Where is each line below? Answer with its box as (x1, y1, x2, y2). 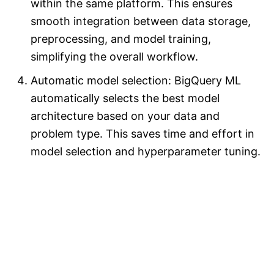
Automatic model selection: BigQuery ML (31, 74, 241, 87)
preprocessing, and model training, (31, 32, 211, 46)
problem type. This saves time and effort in (31, 127, 254, 141)
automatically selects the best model (31, 92, 220, 105)
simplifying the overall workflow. (31, 50, 198, 64)
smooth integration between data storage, (31, 15, 251, 28)
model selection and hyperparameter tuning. (31, 145, 261, 158)
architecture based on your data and (31, 109, 220, 123)
